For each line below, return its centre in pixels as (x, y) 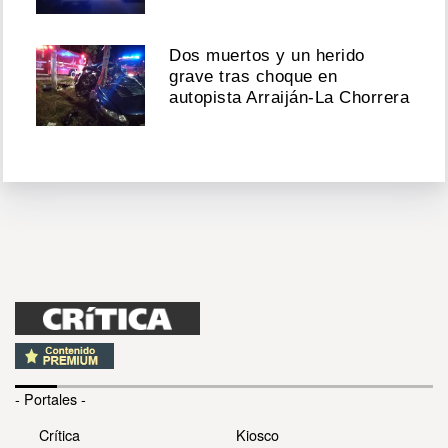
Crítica (59, 434)
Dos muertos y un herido (267, 56)
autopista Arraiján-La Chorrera (289, 98)
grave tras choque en (253, 77)
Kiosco (257, 434)
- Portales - (50, 398)
